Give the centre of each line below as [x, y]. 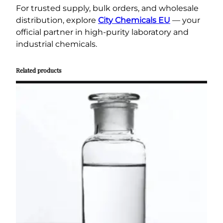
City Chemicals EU [134, 20]
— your [185, 20]
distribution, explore [57, 20]
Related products [39, 70]
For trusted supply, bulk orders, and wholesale [107, 8]
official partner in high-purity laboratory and [102, 32]
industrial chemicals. [56, 44]
